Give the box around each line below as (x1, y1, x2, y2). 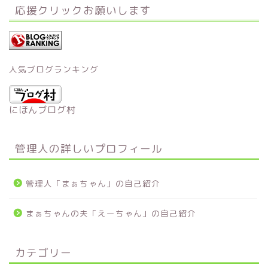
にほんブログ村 (9, 103, 76, 116)
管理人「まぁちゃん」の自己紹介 (26, 177, 160, 189)
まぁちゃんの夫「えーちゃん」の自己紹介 (26, 207, 196, 219)
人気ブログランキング (9, 63, 99, 75)
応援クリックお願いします (15, 4, 151, 17)
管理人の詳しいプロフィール (15, 141, 163, 155)
